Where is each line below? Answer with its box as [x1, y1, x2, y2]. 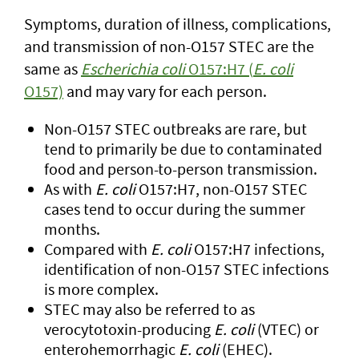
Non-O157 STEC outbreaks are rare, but [44, 119, 307, 139]
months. [44, 219, 100, 239]
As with [44, 179, 95, 199]
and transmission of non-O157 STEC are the [24, 36, 314, 56]
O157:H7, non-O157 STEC [135, 179, 307, 199]
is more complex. [44, 279, 159, 299]
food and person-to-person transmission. [44, 159, 321, 179]
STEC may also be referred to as [44, 299, 255, 319]
